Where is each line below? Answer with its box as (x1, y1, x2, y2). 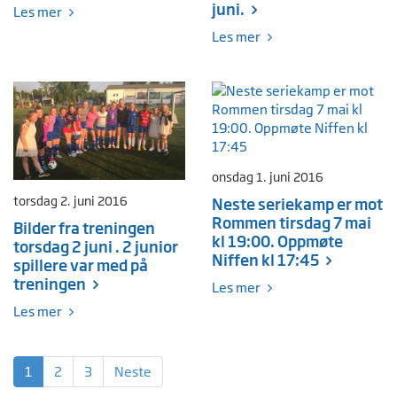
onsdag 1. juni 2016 (212, 169, 323, 184)
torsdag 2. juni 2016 (13, 193, 128, 208)
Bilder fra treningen (13, 218, 155, 237)
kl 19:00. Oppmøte (212, 231, 343, 251)
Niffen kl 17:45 (212, 250, 319, 269)
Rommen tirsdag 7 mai (212, 213, 371, 232)
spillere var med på (13, 255, 148, 275)
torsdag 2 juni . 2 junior (13, 237, 178, 256)
